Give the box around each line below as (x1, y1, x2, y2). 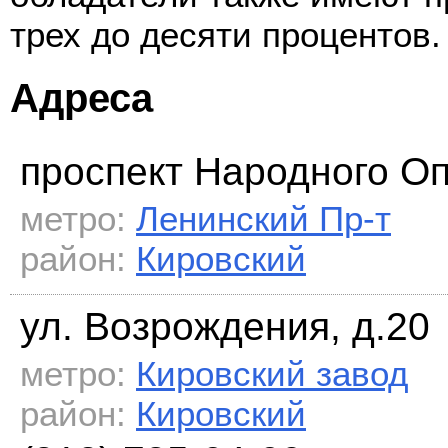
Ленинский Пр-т (136, 199, 391, 239)
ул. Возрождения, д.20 (20, 305, 430, 349)
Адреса (10, 74, 153, 121)
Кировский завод (136, 354, 408, 394)
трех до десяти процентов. (10, 14, 441, 54)
